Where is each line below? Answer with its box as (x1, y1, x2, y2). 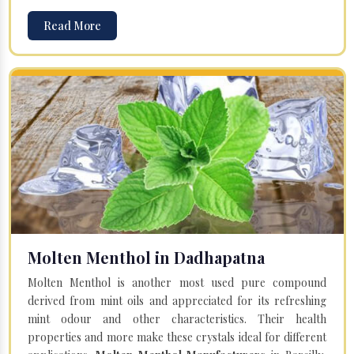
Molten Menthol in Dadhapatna (28, 246, 265, 268)
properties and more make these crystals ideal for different (28, 329, 326, 345)
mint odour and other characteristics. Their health (28, 311, 326, 326)
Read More (43, 17, 101, 33)
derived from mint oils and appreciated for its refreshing (28, 292, 326, 308)
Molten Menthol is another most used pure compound (28, 274, 326, 290)
